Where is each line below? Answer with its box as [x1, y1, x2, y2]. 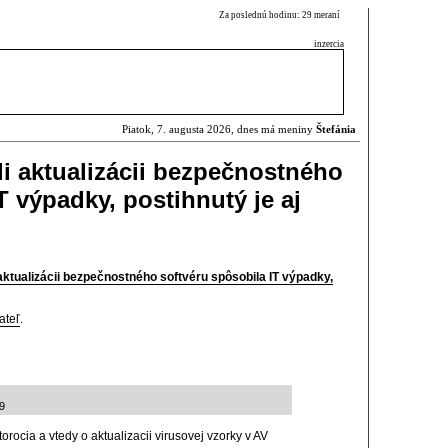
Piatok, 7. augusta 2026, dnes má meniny [122, 124, 316, 135]
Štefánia [316, 124, 356, 135]
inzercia [314, 39, 344, 49]
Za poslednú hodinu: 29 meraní [219, 10, 344, 20]
